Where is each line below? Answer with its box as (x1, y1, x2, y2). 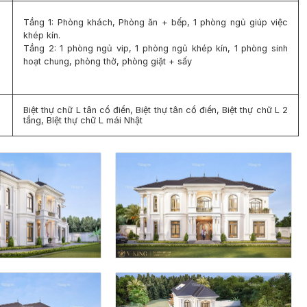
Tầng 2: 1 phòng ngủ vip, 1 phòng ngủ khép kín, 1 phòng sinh (23, 43, 288, 54)
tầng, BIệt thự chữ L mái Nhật (23, 114, 143, 125)
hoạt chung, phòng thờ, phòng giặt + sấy (23, 56, 192, 67)
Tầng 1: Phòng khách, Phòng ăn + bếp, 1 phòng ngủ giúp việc (23, 17, 288, 28)
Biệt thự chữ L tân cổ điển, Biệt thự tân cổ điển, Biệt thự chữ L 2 (23, 104, 288, 115)
